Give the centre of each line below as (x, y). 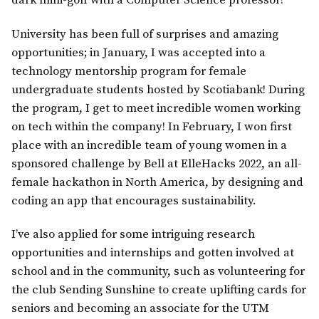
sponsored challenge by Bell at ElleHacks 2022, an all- (157, 164)
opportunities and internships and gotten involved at (153, 253)
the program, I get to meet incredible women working (156, 108)
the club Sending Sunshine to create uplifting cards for (159, 290)
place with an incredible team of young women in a (149, 145)
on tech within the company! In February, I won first (152, 127)
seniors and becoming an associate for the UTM (140, 308)
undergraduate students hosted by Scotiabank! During (158, 90)
